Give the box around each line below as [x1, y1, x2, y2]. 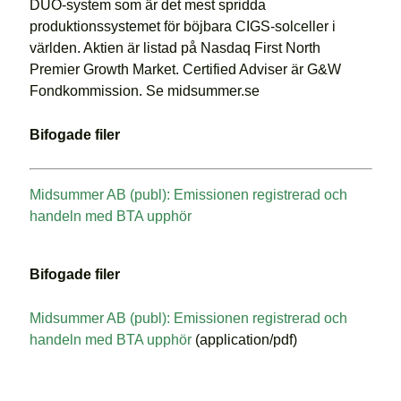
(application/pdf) [194, 331, 297, 347]
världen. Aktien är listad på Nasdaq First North [29, 39, 320, 55]
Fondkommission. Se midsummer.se [29, 82, 260, 98]
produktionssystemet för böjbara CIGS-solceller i [29, 18, 336, 34]
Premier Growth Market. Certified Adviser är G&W [29, 61, 341, 77]
